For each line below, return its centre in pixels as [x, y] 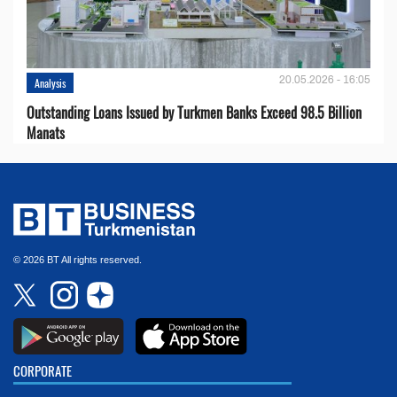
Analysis [50, 82]
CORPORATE [43, 370]
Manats [46, 132]
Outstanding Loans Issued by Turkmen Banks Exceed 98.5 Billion [194, 112]
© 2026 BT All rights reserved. [78, 259]
